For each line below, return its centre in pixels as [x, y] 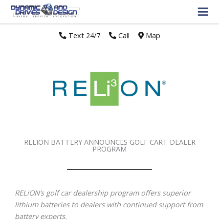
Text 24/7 [83, 35]
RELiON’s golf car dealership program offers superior [103, 192]
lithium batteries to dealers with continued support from [109, 204]
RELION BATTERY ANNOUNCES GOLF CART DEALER [109, 142]
